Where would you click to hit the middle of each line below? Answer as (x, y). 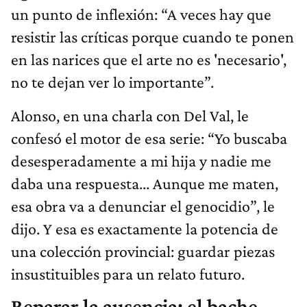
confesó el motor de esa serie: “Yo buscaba (149, 138)
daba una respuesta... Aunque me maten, (145, 184)
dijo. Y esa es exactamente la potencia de (145, 229)
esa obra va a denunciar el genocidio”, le (143, 206)
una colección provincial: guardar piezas (143, 251)
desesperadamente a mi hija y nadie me (141, 161)
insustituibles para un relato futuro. (128, 274)
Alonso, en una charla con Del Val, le (130, 116)
